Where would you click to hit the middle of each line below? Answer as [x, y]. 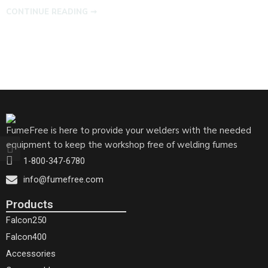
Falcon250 [26, 221]
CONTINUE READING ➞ [51, 12]
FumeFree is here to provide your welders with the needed [129, 131]
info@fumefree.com [63, 180]
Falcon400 [26, 237]
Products [30, 205]
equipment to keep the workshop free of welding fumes [122, 145]
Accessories [31, 254]
